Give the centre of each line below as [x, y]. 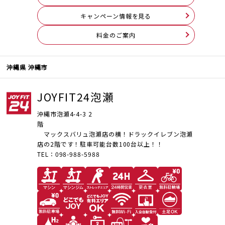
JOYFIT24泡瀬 [76, 96]
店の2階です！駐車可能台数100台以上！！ [100, 144]
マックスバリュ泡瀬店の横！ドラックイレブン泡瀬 [115, 134]
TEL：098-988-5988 [69, 154]
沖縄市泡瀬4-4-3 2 [65, 114]
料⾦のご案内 [116, 35]
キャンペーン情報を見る [116, 16]
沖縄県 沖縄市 [27, 67]
